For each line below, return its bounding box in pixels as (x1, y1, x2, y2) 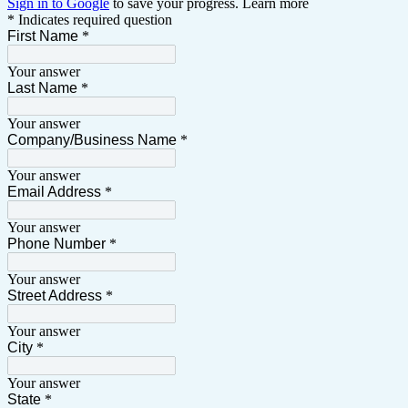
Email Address (7, 183, 101, 199)
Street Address (7, 287, 102, 303)
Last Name (7, 79, 77, 96)
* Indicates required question (7, 11, 172, 27)
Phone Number (7, 235, 106, 251)
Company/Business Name (7, 131, 177, 148)
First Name (7, 27, 78, 44)
